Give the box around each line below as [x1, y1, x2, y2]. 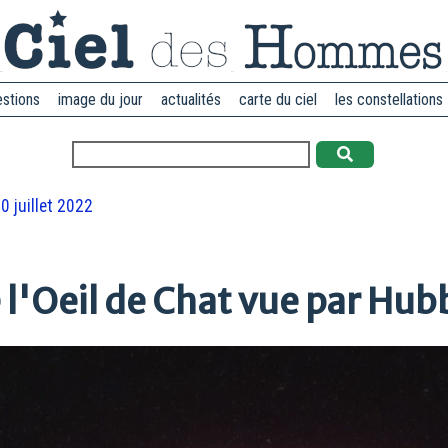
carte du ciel [239, 90, 317, 109]
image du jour [58, 90, 143, 109]
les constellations [335, 90, 443, 109]
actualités [161, 90, 221, 109]
